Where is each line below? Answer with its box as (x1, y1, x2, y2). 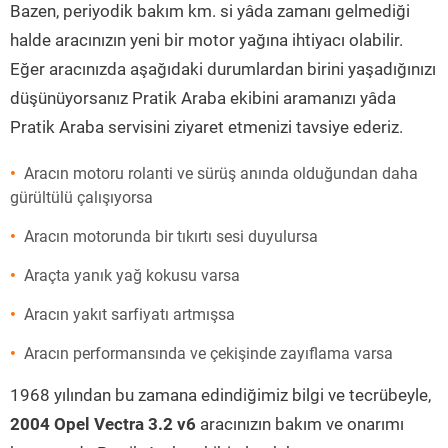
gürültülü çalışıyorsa (10, 188, 153, 207)
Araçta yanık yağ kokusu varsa (24, 266, 240, 285)
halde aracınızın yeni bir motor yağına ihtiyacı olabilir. (10, 30, 403, 50)
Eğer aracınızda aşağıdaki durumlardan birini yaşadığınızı (10, 59, 436, 79)
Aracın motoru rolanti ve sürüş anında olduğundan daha (24, 164, 418, 183)
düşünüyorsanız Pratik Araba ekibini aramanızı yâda (10, 88, 396, 108)
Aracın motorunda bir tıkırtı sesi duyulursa (24, 227, 318, 246)
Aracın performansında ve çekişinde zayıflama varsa (24, 344, 393, 363)
